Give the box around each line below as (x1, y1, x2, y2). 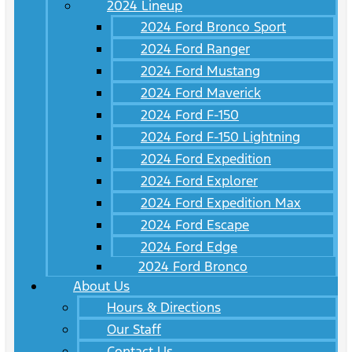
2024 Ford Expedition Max (141, 194, 301, 212)
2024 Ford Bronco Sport (141, 18, 286, 36)
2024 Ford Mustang (141, 62, 260, 80)
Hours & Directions (107, 299, 221, 317)
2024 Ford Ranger (141, 40, 250, 58)
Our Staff (107, 321, 161, 339)
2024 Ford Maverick (141, 84, 261, 102)
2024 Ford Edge (141, 238, 237, 256)
